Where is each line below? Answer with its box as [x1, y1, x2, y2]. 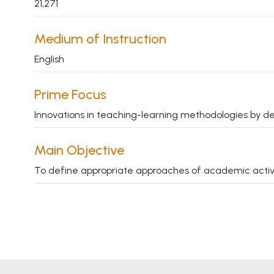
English [34, 53, 64, 65]
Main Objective [34, 142, 124, 159]
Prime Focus [34, 86, 106, 103]
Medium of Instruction [34, 31, 166, 48]
